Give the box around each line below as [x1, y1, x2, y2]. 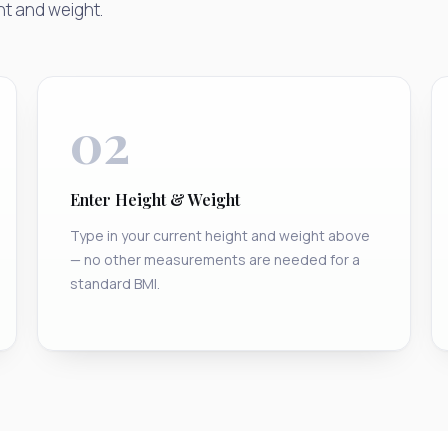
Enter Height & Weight [70, 189, 241, 211]
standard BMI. [70, 274, 161, 294]
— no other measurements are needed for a [70, 250, 361, 270]
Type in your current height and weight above [70, 226, 371, 246]
